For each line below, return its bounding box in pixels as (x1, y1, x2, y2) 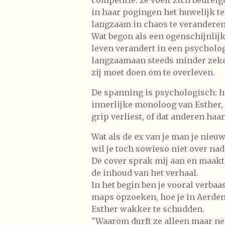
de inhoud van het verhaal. (91, 167, 198, 178)
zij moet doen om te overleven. (91, 67, 215, 77)
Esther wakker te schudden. (91, 203, 204, 214)
